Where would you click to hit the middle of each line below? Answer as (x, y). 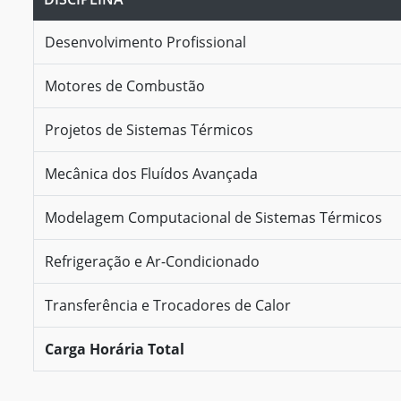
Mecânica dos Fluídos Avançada (151, 173)
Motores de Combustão (125, 85)
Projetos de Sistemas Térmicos (149, 129)
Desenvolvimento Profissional (145, 42)
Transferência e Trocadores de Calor (168, 305)
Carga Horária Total (115, 349)
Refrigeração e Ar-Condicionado (152, 261)
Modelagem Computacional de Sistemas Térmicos (213, 217)
